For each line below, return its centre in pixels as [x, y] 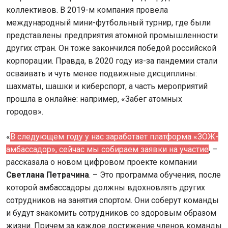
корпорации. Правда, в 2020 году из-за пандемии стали [112, 61]
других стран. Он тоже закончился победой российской [111, 48]
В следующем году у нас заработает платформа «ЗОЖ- [114, 137]
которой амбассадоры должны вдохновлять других [106, 188]
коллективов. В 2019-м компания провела [87, 10]
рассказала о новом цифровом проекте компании [102, 162]
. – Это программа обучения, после [155, 175]
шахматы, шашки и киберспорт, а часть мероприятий [107, 87]
